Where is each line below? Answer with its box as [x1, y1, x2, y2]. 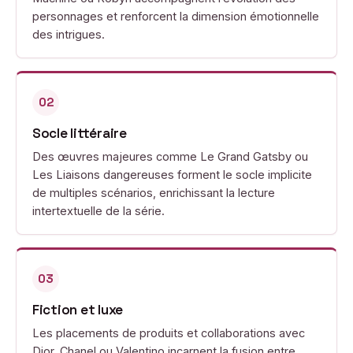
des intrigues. [32, 28, 105, 41]
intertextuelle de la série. [32, 204, 165, 217]
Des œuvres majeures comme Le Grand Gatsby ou [32, 150, 308, 163]
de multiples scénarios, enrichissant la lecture [32, 186, 275, 199]
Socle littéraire [32, 124, 127, 142]
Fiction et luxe [32, 301, 124, 318]
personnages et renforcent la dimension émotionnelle [32, 9, 319, 23]
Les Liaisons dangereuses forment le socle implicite [32, 168, 312, 181]
